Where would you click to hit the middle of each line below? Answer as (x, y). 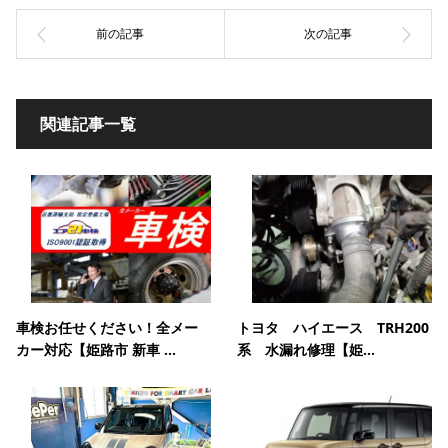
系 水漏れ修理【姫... (306, 350)
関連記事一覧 (88, 123)
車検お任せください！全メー (107, 328)
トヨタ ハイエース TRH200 (333, 328)
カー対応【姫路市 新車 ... (96, 350)
